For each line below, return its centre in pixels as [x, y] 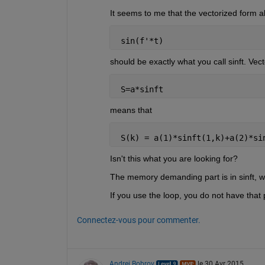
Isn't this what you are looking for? [174, 158]
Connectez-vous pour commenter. [138, 220]
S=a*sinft [139, 89]
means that [131, 110]
